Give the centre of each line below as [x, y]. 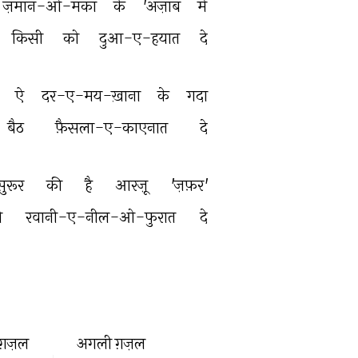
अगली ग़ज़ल [111, 343]
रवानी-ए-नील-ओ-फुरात [103, 217]
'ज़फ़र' [191, 185]
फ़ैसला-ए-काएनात [113, 127]
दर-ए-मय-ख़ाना [93, 95]
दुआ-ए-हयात [141, 38]
